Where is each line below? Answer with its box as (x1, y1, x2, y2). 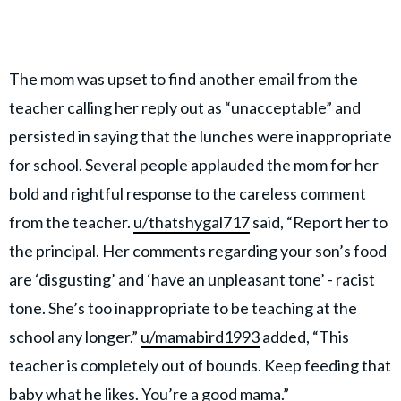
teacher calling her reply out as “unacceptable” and (9, 97, 361, 117)
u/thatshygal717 (133, 211, 250, 232)
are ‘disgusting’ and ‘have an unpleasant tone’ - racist (9, 269, 375, 289)
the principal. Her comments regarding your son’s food (9, 240, 387, 260)
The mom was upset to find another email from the (9, 68, 358, 89)
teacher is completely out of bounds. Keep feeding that (9, 354, 391, 375)
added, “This (260, 326, 349, 346)
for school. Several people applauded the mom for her (9, 154, 379, 175)
